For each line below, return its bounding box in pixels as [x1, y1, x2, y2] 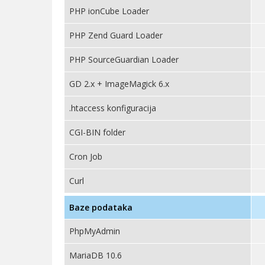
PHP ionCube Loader [69, 5, 149, 17]
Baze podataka [69, 202, 132, 213]
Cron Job [69, 151, 102, 162]
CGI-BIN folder [69, 127, 125, 138]
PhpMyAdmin [69, 225, 120, 237]
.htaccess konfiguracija [69, 102, 156, 114]
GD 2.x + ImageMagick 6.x [69, 78, 169, 89]
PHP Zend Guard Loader [69, 30, 163, 41]
